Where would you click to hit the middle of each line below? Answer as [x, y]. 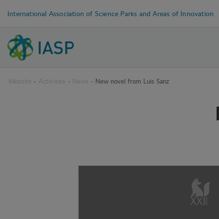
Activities [52, 81]
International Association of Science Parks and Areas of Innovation [111, 13]
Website [20, 81]
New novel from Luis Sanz [132, 81]
